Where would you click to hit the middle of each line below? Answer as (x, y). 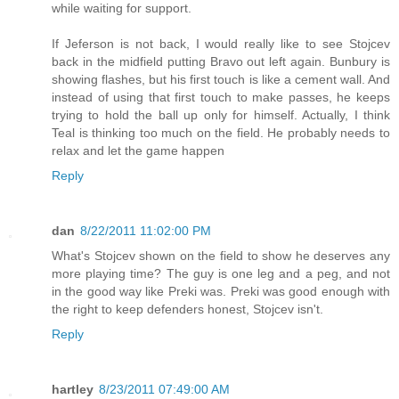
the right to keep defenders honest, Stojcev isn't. (187, 309)
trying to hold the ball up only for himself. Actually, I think (221, 115)
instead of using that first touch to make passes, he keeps (221, 98)
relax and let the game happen (138, 151)
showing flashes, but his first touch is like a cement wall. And (221, 80)
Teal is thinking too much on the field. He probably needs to (221, 133)
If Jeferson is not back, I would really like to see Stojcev (221, 44)
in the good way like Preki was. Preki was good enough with (221, 292)
